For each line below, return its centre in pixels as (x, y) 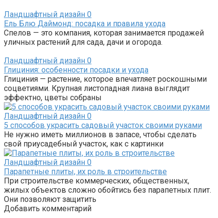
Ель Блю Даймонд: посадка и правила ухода (85, 24)
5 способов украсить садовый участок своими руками (103, 126)
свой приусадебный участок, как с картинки (84, 144)
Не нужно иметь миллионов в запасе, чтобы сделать (100, 135)
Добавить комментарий (48, 209)
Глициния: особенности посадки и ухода (76, 70)
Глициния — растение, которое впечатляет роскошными (105, 79)
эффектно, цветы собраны (53, 98)
